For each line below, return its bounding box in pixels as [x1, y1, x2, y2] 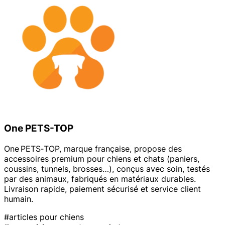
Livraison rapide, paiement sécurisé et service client [4, 184, 201, 194]
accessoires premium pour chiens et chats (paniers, [4, 154, 199, 164]
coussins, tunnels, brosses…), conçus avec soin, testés [4, 164, 210, 174]
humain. [4, 194, 33, 204]
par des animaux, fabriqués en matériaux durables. [4, 174, 196, 184]
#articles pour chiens [4, 212, 84, 222]
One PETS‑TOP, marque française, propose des [4, 144, 182, 154]
